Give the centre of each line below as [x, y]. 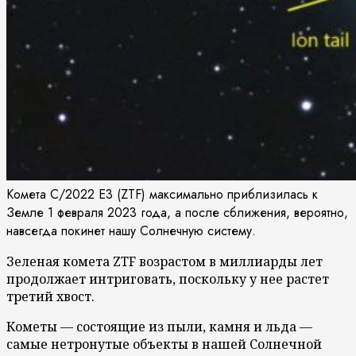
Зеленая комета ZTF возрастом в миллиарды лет [164, 261]
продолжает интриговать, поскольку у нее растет [168, 279]
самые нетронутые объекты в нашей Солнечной [164, 344]
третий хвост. [50, 296]
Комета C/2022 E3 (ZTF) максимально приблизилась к [162, 194]
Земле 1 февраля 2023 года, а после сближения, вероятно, [177, 212]
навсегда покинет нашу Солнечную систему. [131, 230]
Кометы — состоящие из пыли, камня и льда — [159, 326]
